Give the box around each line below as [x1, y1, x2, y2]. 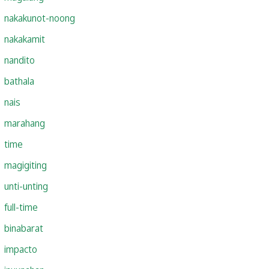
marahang [4, 116, 45, 130]
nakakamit [4, 32, 45, 46]
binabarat [4, 221, 43, 235]
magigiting [4, 158, 47, 172]
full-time [4, 200, 38, 214]
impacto [4, 242, 37, 256]
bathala [4, 74, 34, 88]
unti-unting [4, 179, 48, 193]
